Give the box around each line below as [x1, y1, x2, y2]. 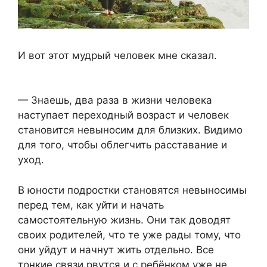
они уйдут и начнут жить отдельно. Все [18, 243, 214, 256]
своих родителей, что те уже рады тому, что [18, 228, 241, 241]
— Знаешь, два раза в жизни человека [18, 94, 212, 107]
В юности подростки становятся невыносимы [18, 184, 247, 196]
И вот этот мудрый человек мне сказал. [18, 49, 217, 61]
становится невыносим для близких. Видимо [18, 124, 243, 136]
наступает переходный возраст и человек [18, 109, 229, 122]
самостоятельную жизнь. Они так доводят [18, 213, 231, 226]
